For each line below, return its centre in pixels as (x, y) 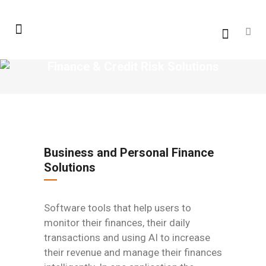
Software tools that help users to (118, 208)
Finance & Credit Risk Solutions (133, 66)
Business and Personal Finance (129, 153)
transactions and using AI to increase (127, 237)
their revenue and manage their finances (133, 252)
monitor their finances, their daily (117, 223)
